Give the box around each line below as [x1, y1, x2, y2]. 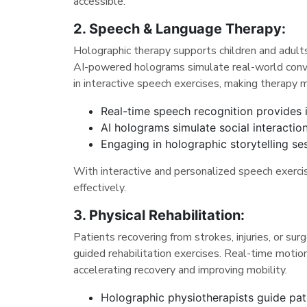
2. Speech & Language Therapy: [73, 20, 286, 37]
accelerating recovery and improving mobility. [73, 262, 287, 278]
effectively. [73, 180, 126, 195]
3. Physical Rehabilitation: [73, 206, 245, 223]
